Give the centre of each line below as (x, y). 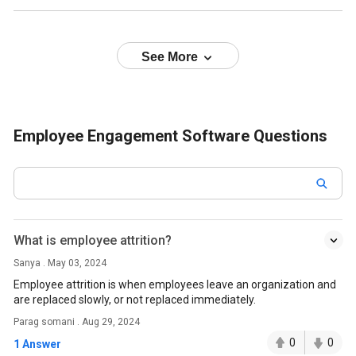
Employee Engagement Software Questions (171, 136)
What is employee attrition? (93, 240)
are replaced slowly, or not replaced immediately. (135, 300)
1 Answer (38, 344)
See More (171, 56)
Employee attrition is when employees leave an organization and (175, 284)
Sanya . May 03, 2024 (60, 263)
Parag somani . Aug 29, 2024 (77, 322)
